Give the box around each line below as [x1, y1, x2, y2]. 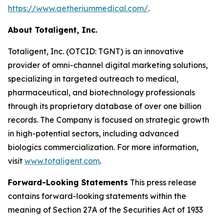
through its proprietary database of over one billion [8, 101, 201, 111]
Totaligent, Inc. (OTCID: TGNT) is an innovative [8, 46, 184, 56]
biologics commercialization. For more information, [8, 142, 198, 152]
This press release [128, 177, 197, 187]
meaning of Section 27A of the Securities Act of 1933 [8, 205, 203, 215]
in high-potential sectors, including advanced [8, 129, 179, 138]
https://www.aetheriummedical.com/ [8, 3, 148, 13]
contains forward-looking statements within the [8, 191, 186, 201]
